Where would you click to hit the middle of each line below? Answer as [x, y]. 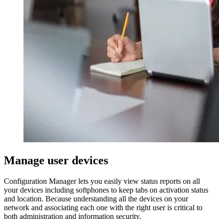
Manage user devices [56, 161]
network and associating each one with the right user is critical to [103, 208]
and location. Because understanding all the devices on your [96, 199]
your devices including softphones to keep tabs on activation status [106, 190]
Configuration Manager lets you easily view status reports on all [102, 181]
